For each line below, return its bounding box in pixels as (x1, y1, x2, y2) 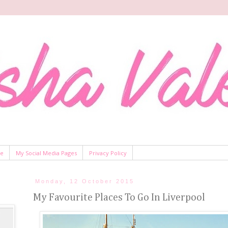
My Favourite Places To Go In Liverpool (33, 192, 205, 203)
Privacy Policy (89, 149, 127, 157)
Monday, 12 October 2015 (35, 178, 135, 185)
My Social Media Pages (16, 149, 77, 157)
